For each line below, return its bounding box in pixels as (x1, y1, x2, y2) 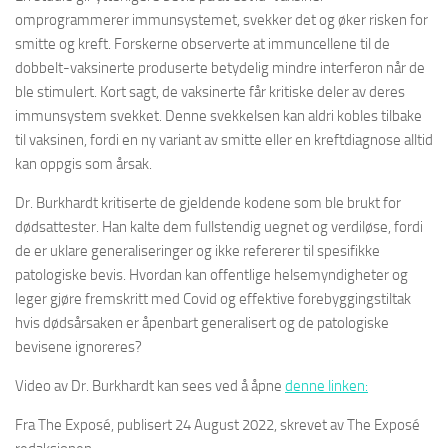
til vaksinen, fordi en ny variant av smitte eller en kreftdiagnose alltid (15, 130, 433, 149)
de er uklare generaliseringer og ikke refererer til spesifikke (15, 241, 380, 260)
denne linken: (285, 376, 368, 395)
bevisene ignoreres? (15, 337, 142, 356)
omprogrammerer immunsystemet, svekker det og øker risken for (15, 10, 428, 29)
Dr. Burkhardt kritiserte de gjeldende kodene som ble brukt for (15, 193, 401, 212)
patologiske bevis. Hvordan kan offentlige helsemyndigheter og (15, 265, 408, 284)
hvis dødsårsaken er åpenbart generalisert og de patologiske (15, 313, 389, 332)
